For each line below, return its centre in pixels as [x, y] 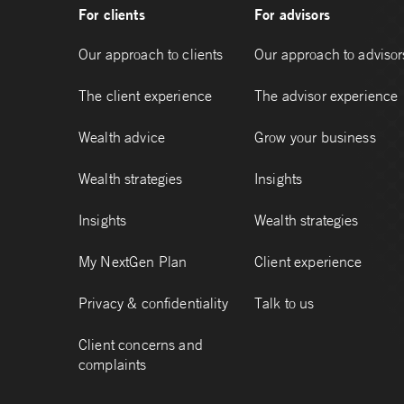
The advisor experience [326, 96]
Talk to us [285, 303]
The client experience [146, 96]
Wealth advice [122, 137]
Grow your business [315, 137]
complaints [113, 364]
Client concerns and [141, 344]
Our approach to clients [151, 54]
